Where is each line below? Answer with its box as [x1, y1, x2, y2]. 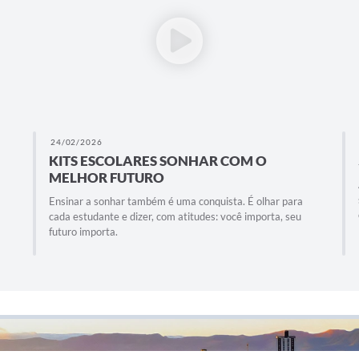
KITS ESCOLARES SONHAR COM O [48, 152, 267, 170]
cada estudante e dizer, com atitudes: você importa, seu [48, 210, 301, 224]
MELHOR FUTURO [48, 169, 164, 187]
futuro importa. [48, 225, 118, 239]
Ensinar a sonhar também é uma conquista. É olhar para [48, 195, 303, 208]
